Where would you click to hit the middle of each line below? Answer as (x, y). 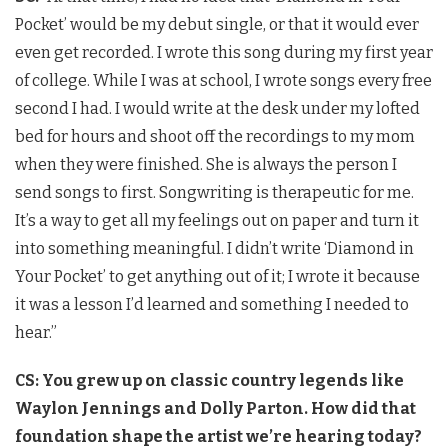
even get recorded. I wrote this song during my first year (224, 52)
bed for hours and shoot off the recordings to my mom (215, 136)
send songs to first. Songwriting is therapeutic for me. (214, 192)
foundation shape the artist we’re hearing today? (218, 436)
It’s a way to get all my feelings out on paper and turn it (217, 220)
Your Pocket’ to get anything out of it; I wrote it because (217, 276)
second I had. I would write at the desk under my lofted (217, 108)
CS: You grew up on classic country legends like (209, 380)
